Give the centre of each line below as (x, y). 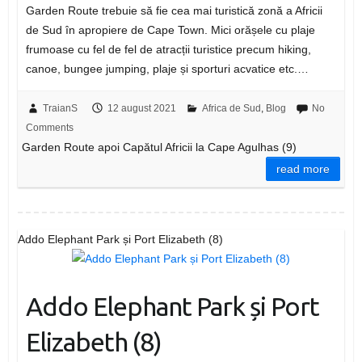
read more (303, 169)
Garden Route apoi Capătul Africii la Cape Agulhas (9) (159, 147)
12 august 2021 (141, 109)
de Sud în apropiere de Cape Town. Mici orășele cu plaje (170, 30)
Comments (49, 128)
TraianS (60, 109)
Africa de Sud (231, 109)
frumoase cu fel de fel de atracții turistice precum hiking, (168, 50)
